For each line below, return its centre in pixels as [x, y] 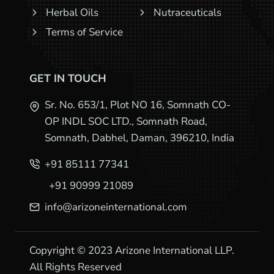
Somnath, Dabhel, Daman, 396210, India [139, 138]
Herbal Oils [72, 13]
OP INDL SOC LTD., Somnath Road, [126, 121]
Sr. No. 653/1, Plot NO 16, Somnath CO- [138, 105]
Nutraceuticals [187, 13]
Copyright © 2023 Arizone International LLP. [132, 250]
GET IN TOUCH [68, 78]
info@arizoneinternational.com [116, 207]
